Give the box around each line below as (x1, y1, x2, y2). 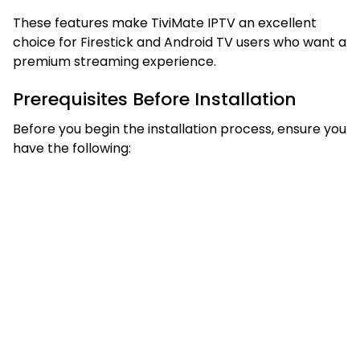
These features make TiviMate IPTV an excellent (13, 13, 317, 32)
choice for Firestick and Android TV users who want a (13, 32, 346, 51)
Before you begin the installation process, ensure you (13, 119, 346, 138)
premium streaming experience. (13, 51, 216, 71)
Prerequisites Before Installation (13, 86, 297, 112)
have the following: (13, 138, 131, 157)
